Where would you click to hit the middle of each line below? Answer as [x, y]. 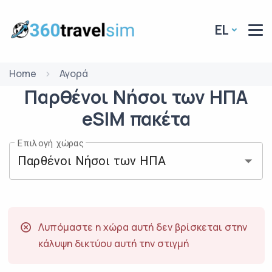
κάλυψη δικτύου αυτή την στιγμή [113, 243]
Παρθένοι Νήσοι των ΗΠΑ [136, 97]
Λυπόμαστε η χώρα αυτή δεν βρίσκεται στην [142, 227]
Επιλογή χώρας [51, 143]
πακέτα [160, 119]
